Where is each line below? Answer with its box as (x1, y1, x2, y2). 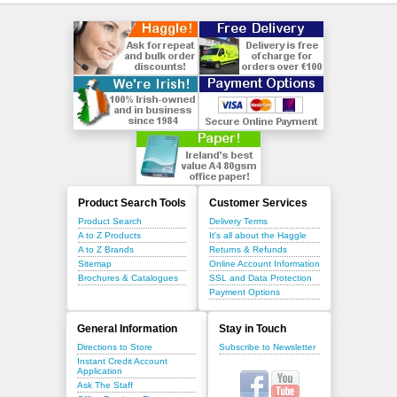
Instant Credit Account (77, 356, 167, 367)
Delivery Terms (208, 216, 268, 227)
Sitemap (77, 259, 112, 269)
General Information (77, 323, 177, 336)
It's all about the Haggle (208, 230, 307, 241)
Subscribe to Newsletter (219, 342, 315, 353)
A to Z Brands (77, 245, 134, 255)
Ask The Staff (77, 380, 133, 391)
